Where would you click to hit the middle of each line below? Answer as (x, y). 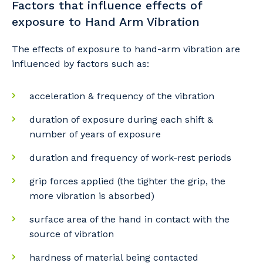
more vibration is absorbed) (92, 196)
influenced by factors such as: (80, 64)
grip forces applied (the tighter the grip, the (127, 181)
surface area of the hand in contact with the (129, 219)
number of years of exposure (95, 134)
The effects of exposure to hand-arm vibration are (126, 49)
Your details (75, 246)
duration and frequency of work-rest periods (130, 158)
